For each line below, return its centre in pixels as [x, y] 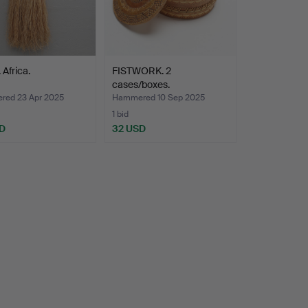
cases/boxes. [141, 85]
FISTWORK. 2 [141, 71]
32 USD [129, 129]
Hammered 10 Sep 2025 [158, 98]
